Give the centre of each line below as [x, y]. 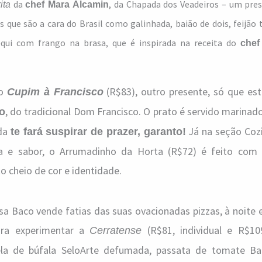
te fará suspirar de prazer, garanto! [98, 132]
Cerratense [116, 230]
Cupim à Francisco [55, 92]
